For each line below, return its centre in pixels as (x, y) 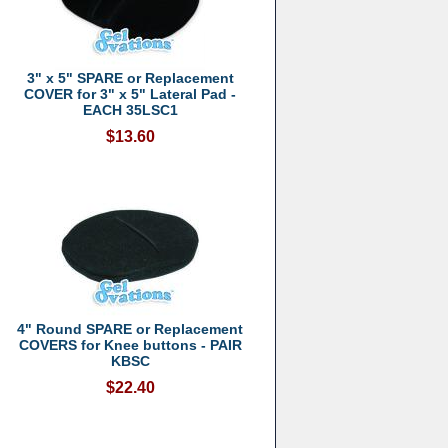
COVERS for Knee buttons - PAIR (130, 345)
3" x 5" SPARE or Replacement (130, 78)
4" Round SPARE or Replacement (130, 329)
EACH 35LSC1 (130, 110)
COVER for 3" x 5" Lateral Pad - (130, 94)
